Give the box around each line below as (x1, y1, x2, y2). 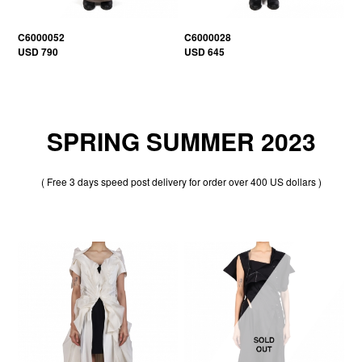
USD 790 (18, 44, 59, 59)
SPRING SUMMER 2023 (46, 123, 316, 158)
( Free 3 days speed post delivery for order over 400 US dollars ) (40, 174, 322, 188)
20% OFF (38, 253, 89, 270)
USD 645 (184, 44, 225, 59)
